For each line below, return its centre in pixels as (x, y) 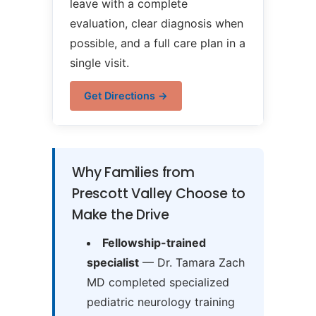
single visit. (99, 63)
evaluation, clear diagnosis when (157, 24)
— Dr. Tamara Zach (192, 263)
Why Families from (133, 173)
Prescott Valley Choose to (159, 194)
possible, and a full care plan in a (158, 43)
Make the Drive (121, 215)
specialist (113, 263)
